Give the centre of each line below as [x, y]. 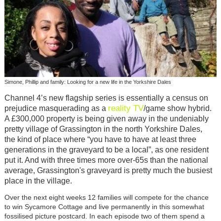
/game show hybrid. [177, 108]
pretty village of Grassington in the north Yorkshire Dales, [103, 129]
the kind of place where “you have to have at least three [100, 139]
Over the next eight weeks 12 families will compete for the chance [106, 197]
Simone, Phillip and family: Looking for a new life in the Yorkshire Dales [88, 82]
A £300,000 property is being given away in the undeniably [106, 118]
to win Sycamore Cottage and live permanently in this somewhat [104, 206]
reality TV [126, 108]
